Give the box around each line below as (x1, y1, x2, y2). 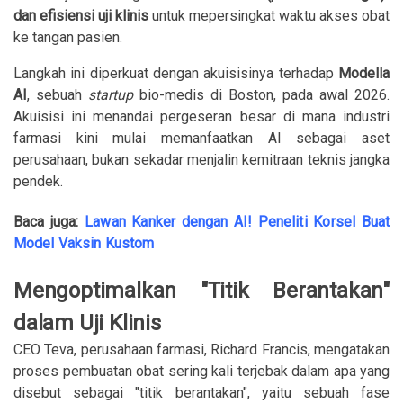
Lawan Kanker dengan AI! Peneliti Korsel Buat (85, 213, 390, 231)
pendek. (13, 173, 63, 190)
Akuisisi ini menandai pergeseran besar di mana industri (13, 108, 390, 125)
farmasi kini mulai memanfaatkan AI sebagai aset (13, 130, 390, 147)
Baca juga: (13, 213, 85, 231)
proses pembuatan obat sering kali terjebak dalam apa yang (13, 362, 390, 380)
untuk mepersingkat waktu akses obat (152, 7, 390, 24)
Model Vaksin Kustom (13, 235, 155, 253)
